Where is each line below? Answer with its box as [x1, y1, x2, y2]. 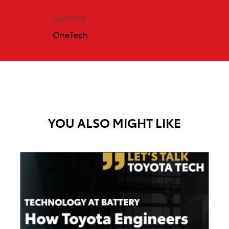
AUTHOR [52, 12, 86, 25]
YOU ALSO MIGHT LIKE [48, 113, 181, 131]
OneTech [52, 28, 87, 40]
